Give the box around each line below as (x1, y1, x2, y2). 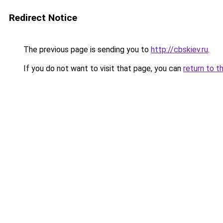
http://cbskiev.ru (151, 45, 208, 54)
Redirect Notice (9, 12, 77, 23)
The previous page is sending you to (21, 45, 151, 54)
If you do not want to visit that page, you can (21, 64, 183, 73)
